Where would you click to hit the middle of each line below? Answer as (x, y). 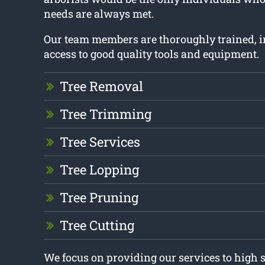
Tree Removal (101, 86)
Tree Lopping (99, 170)
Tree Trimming (105, 114)
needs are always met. (98, 14)
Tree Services (100, 142)
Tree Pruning (99, 198)
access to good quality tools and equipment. (151, 54)
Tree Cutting (97, 225)
